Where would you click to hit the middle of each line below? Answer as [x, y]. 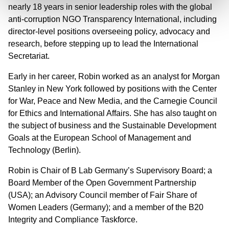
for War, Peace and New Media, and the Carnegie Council [113, 101]
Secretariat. [29, 56]
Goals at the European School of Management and [100, 138]
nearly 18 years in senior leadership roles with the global [110, 7]
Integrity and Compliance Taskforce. [74, 219]
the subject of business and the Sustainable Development [112, 125]
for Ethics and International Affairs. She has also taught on [112, 113]
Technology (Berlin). [45, 150]
